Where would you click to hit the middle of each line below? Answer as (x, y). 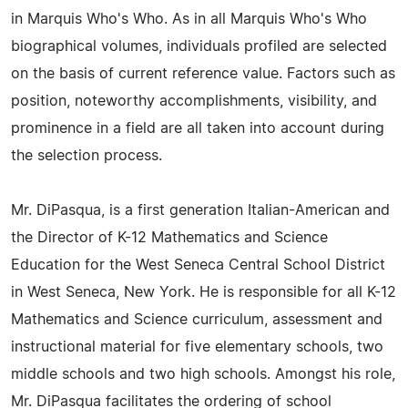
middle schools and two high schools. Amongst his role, (203, 374)
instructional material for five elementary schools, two (197, 347)
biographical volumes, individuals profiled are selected (199, 46)
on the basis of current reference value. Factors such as (203, 74)
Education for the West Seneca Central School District (198, 265)
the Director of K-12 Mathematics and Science (169, 238)
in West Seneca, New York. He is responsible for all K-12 (204, 292)
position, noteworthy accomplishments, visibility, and (194, 101)
